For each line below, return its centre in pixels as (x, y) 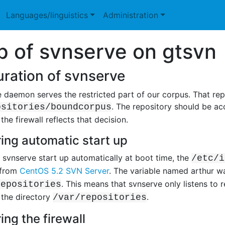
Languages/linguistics (47, 15)
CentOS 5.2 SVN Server (64, 171)
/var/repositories (100, 197)
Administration (131, 15)
